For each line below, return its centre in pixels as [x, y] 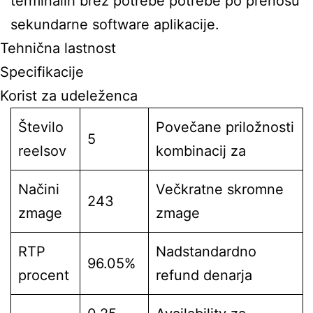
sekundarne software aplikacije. [115, 24]
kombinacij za [201, 151]
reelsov [42, 151]
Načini [39, 189]
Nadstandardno [206, 252]
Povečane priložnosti [225, 127]
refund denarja [204, 275]
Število [41, 127]
